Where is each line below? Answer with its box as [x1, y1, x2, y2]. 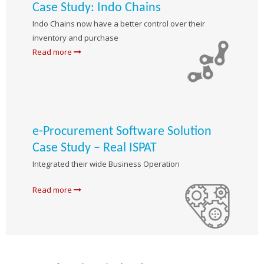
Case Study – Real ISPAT [32, 141, 157, 155]
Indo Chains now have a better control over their [32, 18, 205, 29]
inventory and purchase [32, 32, 118, 43]
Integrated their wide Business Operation [32, 158, 180, 169]
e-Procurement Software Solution [32, 124, 212, 138]
